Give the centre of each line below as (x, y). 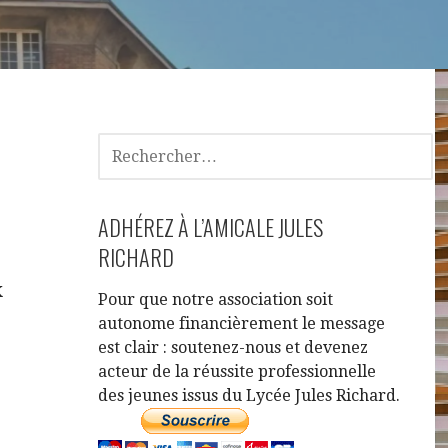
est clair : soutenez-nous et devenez (233, 347)
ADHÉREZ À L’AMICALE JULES (211, 227)
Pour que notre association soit (216, 299)
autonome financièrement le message (242, 323)
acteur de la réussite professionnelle (237, 371)
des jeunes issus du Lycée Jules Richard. (249, 395)
